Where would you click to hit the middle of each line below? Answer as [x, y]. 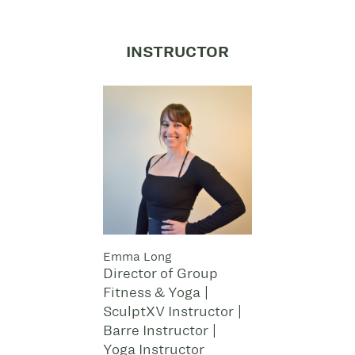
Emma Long [138, 256]
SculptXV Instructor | [173, 311]
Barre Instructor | [160, 330]
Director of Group [161, 273]
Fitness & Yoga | [157, 292]
